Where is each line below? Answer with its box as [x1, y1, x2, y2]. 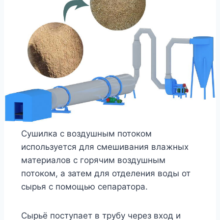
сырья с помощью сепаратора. [21, 181, 148, 192]
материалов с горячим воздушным [21, 155, 165, 165]
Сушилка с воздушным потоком [21, 128, 152, 138]
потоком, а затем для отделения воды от [21, 168, 191, 178]
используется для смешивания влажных [21, 141, 189, 152]
